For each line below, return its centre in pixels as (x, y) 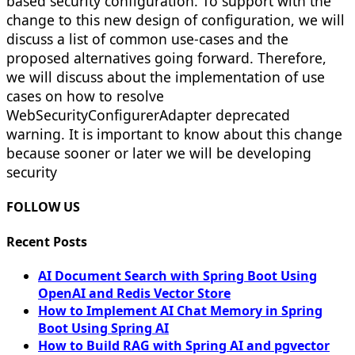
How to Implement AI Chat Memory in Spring (180, 310)
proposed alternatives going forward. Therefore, (166, 58)
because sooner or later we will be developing (159, 153)
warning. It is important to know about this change (174, 134)
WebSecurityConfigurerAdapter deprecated (148, 115)
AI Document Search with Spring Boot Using (177, 275)
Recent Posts (47, 241)
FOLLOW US (43, 207)
